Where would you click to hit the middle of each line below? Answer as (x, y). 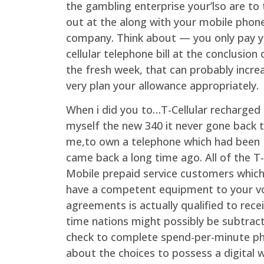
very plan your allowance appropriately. (162, 85)
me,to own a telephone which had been (163, 142)
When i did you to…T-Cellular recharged (163, 110)
